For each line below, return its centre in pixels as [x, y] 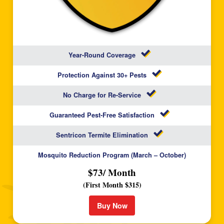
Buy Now [112, 205]
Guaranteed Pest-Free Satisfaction [102, 115]
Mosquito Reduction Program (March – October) [112, 155]
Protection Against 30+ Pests [102, 75]
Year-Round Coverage [102, 55]
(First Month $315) [112, 184]
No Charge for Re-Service [102, 95]
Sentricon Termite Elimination [102, 135]
